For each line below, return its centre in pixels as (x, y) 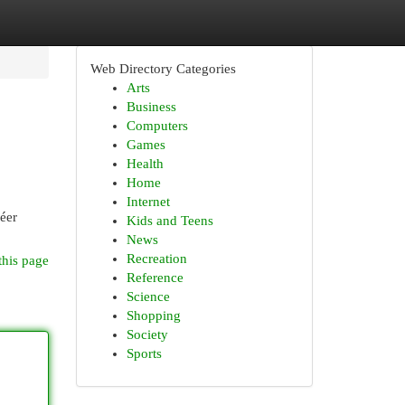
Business (151, 107)
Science (148, 297)
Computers (157, 126)
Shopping (153, 316)
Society (147, 334)
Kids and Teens (170, 221)
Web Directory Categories (163, 69)
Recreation (156, 259)
